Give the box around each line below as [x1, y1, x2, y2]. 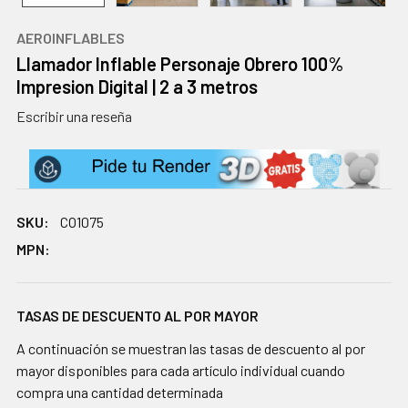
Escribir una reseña [16, 107, 132, 125]
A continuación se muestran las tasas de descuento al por [16, 340, 365, 358]
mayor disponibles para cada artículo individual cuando [16, 362, 345, 380]
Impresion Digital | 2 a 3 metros [16, 75, 258, 97]
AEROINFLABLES [16, 28, 125, 46]
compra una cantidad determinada [16, 383, 223, 402]
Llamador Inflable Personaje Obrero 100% [16, 52, 343, 75]
